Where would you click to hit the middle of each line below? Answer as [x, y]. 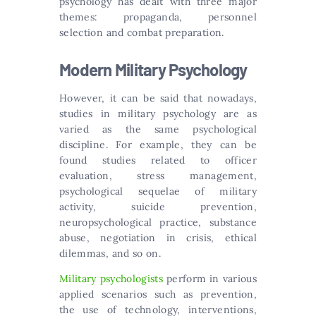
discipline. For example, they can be [158, 144]
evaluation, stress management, [158, 175]
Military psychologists [111, 278]
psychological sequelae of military [158, 191]
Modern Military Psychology [155, 69]
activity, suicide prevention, [158, 206]
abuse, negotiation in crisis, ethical [158, 237]
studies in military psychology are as [158, 113]
